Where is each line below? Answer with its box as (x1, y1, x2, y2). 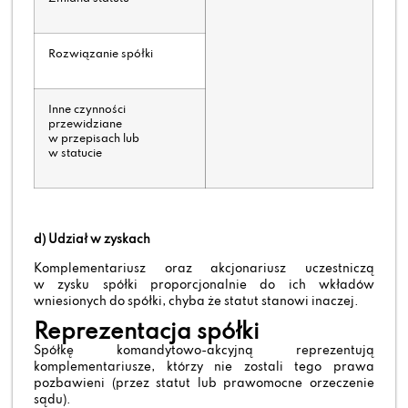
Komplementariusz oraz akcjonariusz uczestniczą (34, 263, 374, 276)
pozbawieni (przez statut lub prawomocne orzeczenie (34, 378, 374, 391)
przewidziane (48, 119, 123, 131)
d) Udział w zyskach (34, 233, 151, 246)
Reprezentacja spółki (34, 321, 260, 345)
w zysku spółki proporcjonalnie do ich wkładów (34, 280, 374, 292)
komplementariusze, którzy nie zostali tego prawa (34, 362, 374, 374)
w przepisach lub (48, 134, 140, 146)
